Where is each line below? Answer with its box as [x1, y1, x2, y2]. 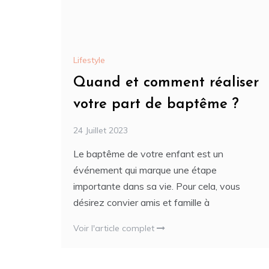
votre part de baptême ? [73, 97, 239, 112]
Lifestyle [73, 54, 105, 65]
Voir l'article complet [73, 222, 157, 234]
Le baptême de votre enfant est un [73, 147, 223, 160]
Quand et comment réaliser [73, 75, 259, 90]
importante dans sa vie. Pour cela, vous [73, 180, 240, 192]
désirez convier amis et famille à [73, 196, 210, 208]
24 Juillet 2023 [73, 124, 128, 136]
